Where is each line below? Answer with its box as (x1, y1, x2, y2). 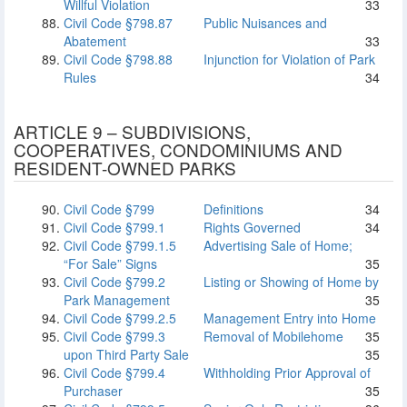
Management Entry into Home (200, 309, 376, 327)
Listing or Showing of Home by (200, 273, 379, 291)
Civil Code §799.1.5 (64, 236, 176, 254)
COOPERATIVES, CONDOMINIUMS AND (14, 137, 342, 162)
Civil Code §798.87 (64, 14, 173, 32)
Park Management (64, 291, 170, 309)
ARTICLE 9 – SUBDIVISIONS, (14, 119, 251, 144)
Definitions (200, 200, 263, 218)
